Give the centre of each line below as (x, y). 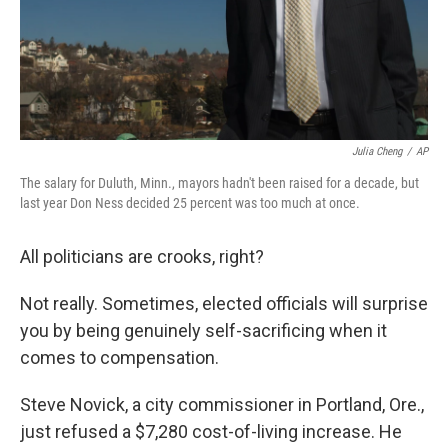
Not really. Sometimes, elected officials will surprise (224, 303)
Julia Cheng (377, 151)
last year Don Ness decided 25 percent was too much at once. (190, 203)
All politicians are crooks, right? (142, 256)
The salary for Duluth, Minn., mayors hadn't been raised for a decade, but (219, 183)
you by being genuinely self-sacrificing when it (203, 330)
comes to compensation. (119, 357)
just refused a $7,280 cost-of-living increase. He (211, 431)
